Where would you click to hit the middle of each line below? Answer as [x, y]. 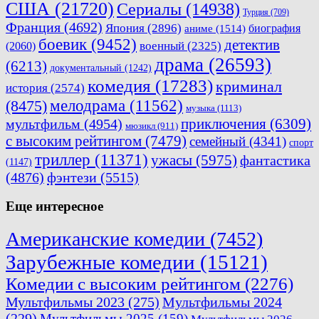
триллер [63, 159]
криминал [249, 86]
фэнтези [72, 177]
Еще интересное [54, 206]
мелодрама [88, 105]
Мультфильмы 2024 [222, 302]
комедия [119, 85]
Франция [33, 27]
